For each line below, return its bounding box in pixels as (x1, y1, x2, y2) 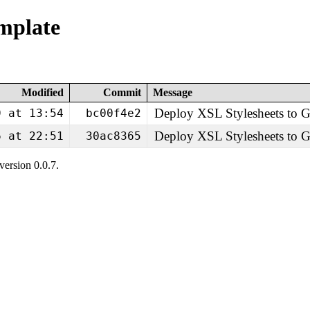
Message (153, 86, 192, 98)
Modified (21, 86, 64, 98)
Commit (103, 86, 141, 98)
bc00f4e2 (86, 106, 141, 120)
